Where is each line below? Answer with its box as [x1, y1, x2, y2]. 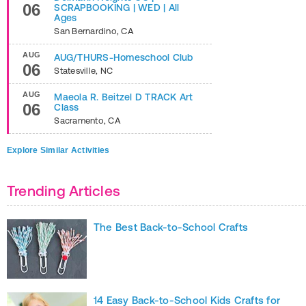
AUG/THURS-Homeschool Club [54, 52, 193, 63]
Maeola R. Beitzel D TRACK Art [54, 92, 193, 102]
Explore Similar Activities [7, 145, 110, 155]
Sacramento [54, 115, 104, 126]
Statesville [54, 66, 96, 76]
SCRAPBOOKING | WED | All [54, 2, 180, 13]
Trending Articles [7, 182, 121, 199]
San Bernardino [54, 26, 117, 36]
